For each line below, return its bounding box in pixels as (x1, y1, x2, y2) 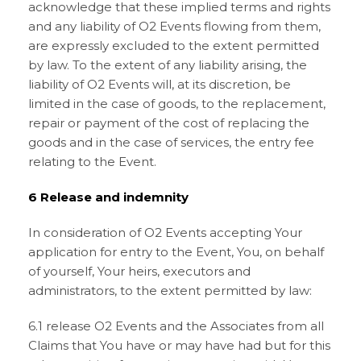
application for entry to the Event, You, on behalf (28, 244, 324, 259)
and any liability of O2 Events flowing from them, (28, 19, 321, 34)
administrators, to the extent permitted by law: (28, 283, 312, 298)
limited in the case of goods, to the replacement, (28, 96, 326, 111)
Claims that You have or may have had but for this (28, 338, 330, 353)
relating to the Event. (28, 154, 156, 169)
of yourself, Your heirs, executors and (28, 263, 251, 279)
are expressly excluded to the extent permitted (28, 38, 319, 53)
